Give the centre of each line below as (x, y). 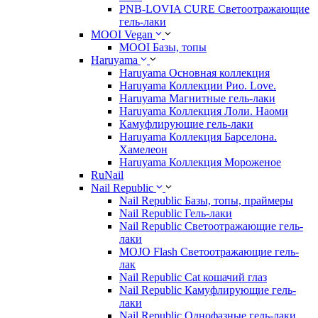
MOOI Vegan (122, 34)
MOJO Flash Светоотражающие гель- (209, 252)
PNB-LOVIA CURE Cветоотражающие (214, 9)
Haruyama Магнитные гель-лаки (197, 98)
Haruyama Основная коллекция (194, 73)
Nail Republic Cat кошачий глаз (193, 277)
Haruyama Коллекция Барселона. (198, 137)
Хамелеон (143, 149)
